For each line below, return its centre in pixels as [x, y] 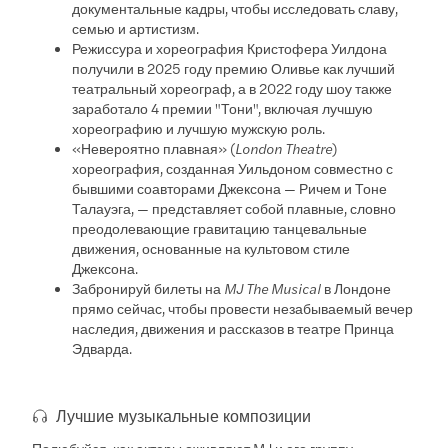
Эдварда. [102, 347]
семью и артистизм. [136, 27]
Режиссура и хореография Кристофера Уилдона [230, 47]
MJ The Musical [273, 287]
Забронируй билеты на [148, 287]
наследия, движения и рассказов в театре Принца [233, 327]
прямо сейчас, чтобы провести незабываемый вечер [243, 307]
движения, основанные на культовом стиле [211, 247]
